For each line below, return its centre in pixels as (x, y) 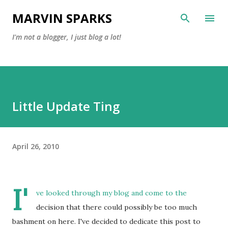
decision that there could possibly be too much (117, 207)
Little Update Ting (66, 106)
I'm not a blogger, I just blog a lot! (67, 37)
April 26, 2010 (36, 146)
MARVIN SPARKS (62, 18)
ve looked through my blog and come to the (111, 193)
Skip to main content (169, 13)
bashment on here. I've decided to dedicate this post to (106, 221)
